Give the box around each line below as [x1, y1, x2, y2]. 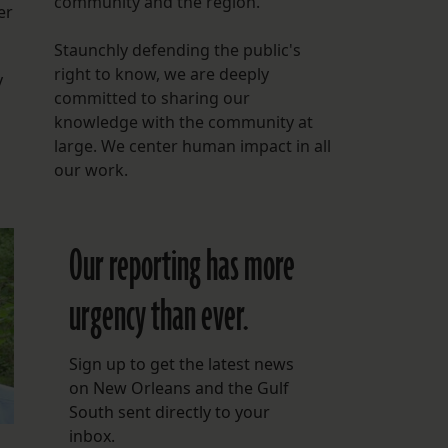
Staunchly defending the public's [53, 39, 301, 62]
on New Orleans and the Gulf [68, 377, 289, 400]
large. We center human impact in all [53, 135, 331, 158]
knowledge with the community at [53, 111, 313, 134]
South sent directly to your [68, 401, 270, 424]
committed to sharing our [53, 87, 250, 110]
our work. [53, 159, 128, 182]
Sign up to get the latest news [68, 353, 294, 376]
